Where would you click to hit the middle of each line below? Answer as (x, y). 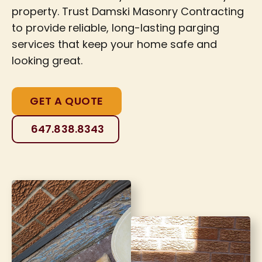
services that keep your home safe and (114, 44)
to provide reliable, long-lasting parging (116, 27)
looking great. (47, 60)
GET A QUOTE (67, 101)
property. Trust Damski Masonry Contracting (128, 11)
